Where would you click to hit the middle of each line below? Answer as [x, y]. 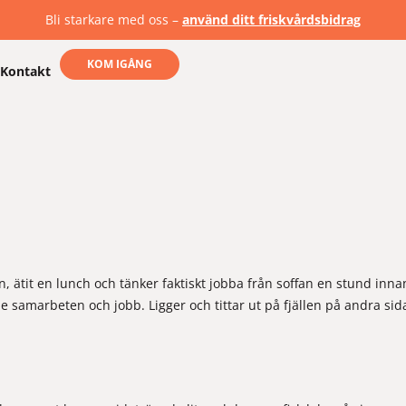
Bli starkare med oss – [114, 19]
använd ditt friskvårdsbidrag [271, 19]
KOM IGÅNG [120, 64]
